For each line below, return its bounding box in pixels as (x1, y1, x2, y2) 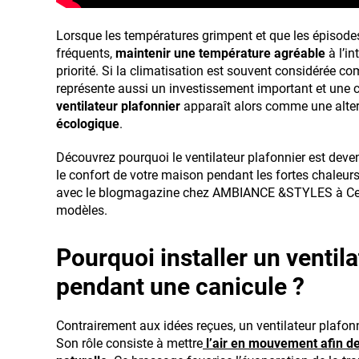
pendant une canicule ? (56, 272, 305, 301)
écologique (56, 115, 119, 131)
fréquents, (56, 45, 112, 61)
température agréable (199, 45, 325, 61)
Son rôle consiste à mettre (56, 335, 203, 351)
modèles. (56, 202, 107, 218)
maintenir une (112, 45, 196, 61)
